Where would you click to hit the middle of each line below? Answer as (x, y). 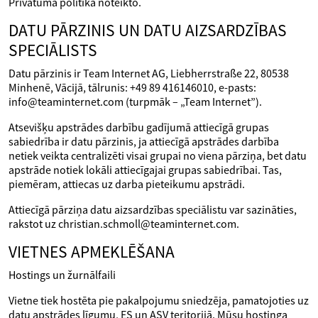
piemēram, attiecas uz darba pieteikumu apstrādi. (127, 184)
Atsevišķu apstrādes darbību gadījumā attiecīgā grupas (139, 127)
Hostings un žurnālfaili (62, 275)
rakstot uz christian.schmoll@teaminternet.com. (124, 224)
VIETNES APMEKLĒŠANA (92, 252)
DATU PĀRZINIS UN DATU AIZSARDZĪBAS (148, 30)
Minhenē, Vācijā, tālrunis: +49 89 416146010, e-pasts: (132, 87)
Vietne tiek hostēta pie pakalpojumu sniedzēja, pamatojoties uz (159, 300)
